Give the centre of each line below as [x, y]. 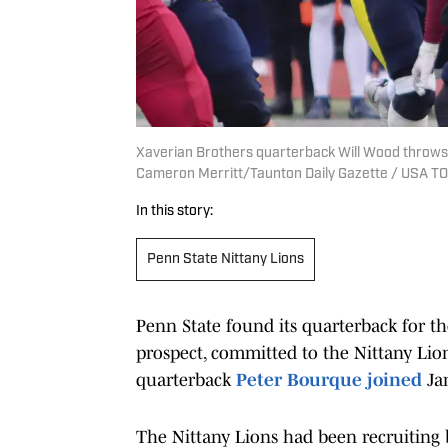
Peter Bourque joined [329, 379]
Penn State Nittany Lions [225, 259]
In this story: [174, 211]
